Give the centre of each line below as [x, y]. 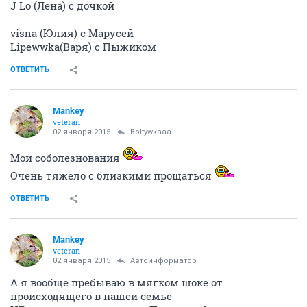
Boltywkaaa [151, 132]
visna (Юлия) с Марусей [72, 33]
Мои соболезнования [66, 158]
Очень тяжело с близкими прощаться [112, 176]
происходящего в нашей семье [91, 296]
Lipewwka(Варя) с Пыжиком [83, 47]
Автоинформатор [163, 261]
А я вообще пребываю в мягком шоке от [116, 283]
